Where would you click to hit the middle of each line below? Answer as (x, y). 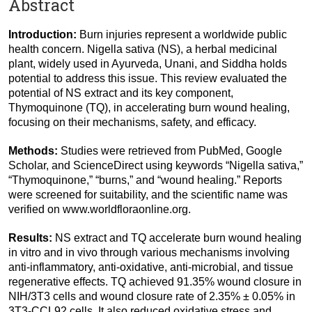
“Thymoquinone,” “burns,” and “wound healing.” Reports (145, 180)
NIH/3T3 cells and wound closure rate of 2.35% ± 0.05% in (152, 297)
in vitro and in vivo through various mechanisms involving (149, 253)
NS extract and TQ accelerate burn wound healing (178, 238)
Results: (32, 238)
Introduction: (44, 35)
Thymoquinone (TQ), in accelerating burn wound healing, (149, 108)
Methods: (34, 151)
